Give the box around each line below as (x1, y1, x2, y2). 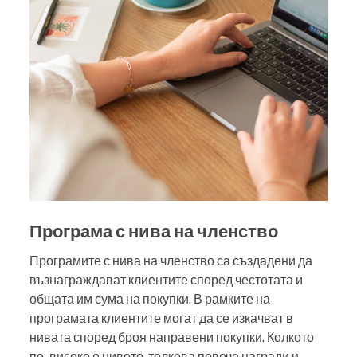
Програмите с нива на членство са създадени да (29, 253, 312, 269)
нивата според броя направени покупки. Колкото (29, 329, 314, 346)
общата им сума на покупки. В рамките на (29, 291, 270, 308)
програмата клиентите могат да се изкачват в (29, 310, 293, 327)
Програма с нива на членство (29, 220, 278, 242)
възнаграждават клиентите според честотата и (29, 272, 303, 288)
